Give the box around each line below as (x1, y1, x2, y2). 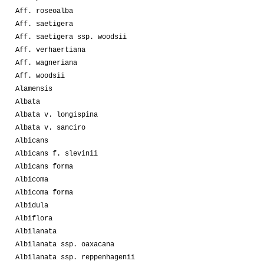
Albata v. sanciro (15, 123, 85, 132)
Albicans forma (15, 162, 73, 171)
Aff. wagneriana (15, 58, 77, 67)
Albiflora (15, 214, 52, 223)
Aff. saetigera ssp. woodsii (15, 32, 127, 41)
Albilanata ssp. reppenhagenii (15, 253, 135, 262)
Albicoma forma (15, 188, 73, 197)
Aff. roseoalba (15, 6, 73, 15)
